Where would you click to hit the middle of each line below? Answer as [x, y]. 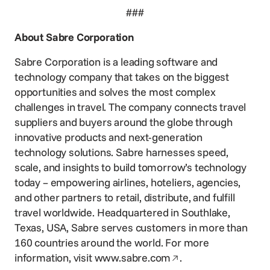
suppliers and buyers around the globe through [124, 122]
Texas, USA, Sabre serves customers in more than [131, 228]
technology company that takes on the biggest [122, 77]
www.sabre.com [133, 258]
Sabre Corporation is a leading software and [116, 62]
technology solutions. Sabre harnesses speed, [122, 152]
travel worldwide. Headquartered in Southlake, [122, 212]
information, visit [55, 258]
